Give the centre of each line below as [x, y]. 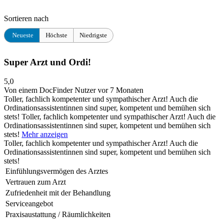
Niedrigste [93, 35]
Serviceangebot [29, 203]
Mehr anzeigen [45, 134]
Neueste [23, 35]
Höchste [56, 35]
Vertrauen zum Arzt [36, 182]
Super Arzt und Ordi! [47, 62]
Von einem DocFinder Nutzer [51, 90]
